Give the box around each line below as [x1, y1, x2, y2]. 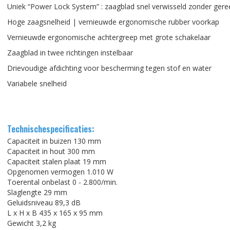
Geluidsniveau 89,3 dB [7, 198, 81, 207]
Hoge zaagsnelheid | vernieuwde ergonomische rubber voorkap [7, 17, 219, 27]
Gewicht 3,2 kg [7, 218, 56, 228]
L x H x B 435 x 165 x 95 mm [7, 208, 103, 218]
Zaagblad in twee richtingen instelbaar [7, 48, 133, 57]
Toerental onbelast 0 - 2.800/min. [7, 177, 118, 187]
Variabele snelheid [7, 79, 67, 88]
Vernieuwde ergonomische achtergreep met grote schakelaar [7, 32, 210, 42]
